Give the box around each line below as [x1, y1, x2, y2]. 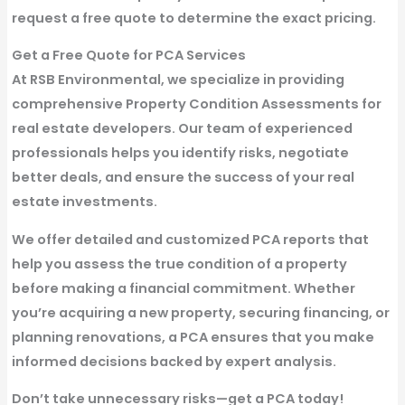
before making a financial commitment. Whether [11, 278, 355, 297]
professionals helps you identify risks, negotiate [11, 144, 349, 163]
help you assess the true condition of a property [11, 254, 347, 273]
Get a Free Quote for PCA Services [11, 46, 246, 65]
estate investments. [11, 193, 157, 212]
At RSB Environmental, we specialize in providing [11, 71, 344, 89]
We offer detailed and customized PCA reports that [11, 230, 369, 249]
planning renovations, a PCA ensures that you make [11, 327, 374, 346]
